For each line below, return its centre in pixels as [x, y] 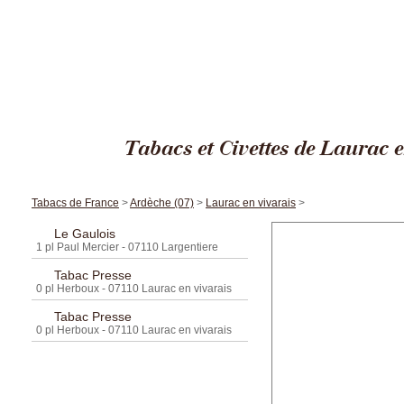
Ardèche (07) [162, 203]
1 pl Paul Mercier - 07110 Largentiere [127, 247]
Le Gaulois [85, 234]
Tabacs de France [75, 203]
